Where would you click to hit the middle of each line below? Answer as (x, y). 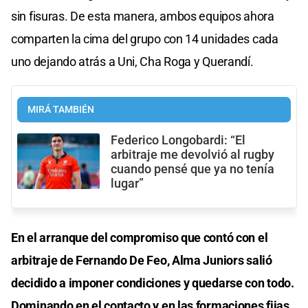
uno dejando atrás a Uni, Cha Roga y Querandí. (132, 62)
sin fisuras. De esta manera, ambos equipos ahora (143, 16)
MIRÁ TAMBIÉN (61, 110)
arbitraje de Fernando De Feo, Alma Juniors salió (142, 261)
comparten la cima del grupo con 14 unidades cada (145, 39)
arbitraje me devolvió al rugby (192, 155)
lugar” (127, 184)
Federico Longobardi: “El (178, 141)
